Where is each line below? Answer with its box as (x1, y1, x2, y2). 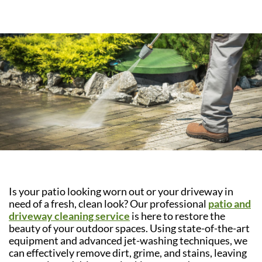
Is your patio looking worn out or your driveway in (9, 185, 233, 198)
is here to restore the (130, 209, 225, 223)
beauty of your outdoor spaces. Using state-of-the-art (9, 222, 250, 235)
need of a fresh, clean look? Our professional (9, 197, 208, 211)
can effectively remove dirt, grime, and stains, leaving (9, 246, 247, 260)
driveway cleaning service (9, 209, 130, 223)
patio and (208, 197, 251, 211)
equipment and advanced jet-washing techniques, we (9, 234, 247, 247)
